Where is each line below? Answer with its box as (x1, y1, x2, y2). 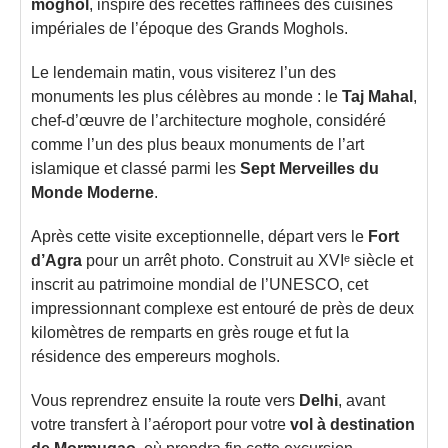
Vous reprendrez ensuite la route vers (31, 392, 299, 409)
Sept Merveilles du (240, 160, 379, 177)
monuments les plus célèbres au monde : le (31, 88, 342, 105)
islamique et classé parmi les (31, 160, 240, 177)
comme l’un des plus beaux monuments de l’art (31, 136, 364, 153)
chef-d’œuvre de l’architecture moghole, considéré (31, 112, 386, 129)
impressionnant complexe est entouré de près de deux (31, 300, 414, 317)
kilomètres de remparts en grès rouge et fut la (31, 324, 349, 341)
